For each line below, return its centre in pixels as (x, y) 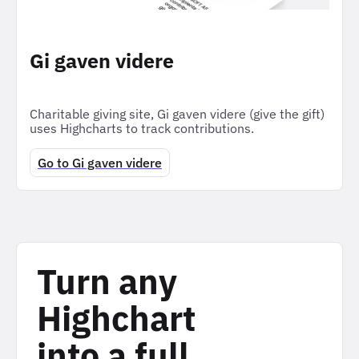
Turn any (107, 282)
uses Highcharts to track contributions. (142, 129)
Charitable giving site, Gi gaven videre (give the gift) (177, 114)
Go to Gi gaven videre (100, 163)
